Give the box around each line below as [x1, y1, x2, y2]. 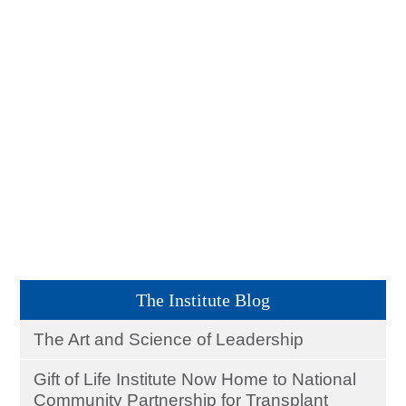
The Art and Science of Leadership [34, 330, 304, 349]
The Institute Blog [136, 290, 270, 310]
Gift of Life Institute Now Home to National [34, 370, 357, 389]
